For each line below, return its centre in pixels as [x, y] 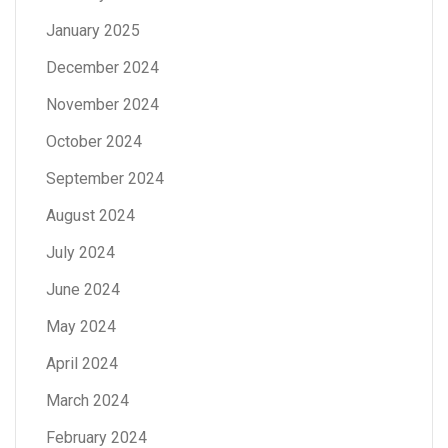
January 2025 [93, 31]
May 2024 [81, 327]
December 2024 [102, 68]
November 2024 [102, 105]
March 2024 [87, 401]
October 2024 [94, 142]
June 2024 [83, 290]
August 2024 [90, 216]
